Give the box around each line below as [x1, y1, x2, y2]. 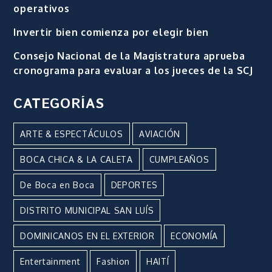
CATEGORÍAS [13, 95, 104, 115]
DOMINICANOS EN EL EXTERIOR [20, 231, 155, 242]
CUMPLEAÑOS [149, 154, 209, 165]
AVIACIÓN [139, 129, 181, 140]
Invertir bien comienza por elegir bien [13, 25, 209, 38]
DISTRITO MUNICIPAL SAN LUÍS [20, 205, 154, 216]
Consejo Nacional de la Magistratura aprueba [13, 49, 245, 62]
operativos [13, 2, 70, 15]
